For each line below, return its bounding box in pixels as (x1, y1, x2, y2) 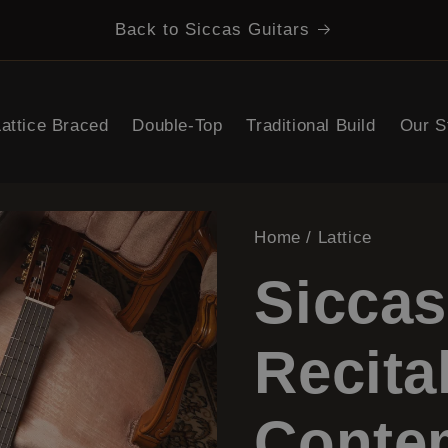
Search (67, 23, 125, 40)
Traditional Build (246, 115, 376, 135)
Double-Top (132, 115, 223, 135)
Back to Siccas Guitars (115, 20, 310, 39)
